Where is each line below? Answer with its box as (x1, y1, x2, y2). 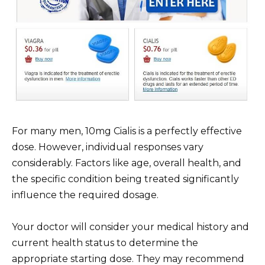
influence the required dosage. (12, 189, 159, 201)
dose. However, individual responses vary (12, 141, 203, 153)
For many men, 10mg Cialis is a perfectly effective (12, 125, 242, 137)
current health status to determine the (12, 237, 198, 248)
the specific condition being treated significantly (12, 173, 239, 185)
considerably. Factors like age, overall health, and (12, 157, 241, 169)
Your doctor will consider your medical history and (12, 221, 249, 232)
